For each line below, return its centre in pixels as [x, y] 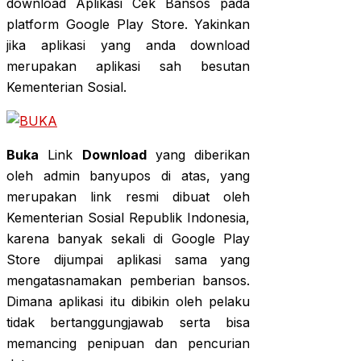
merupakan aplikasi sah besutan [129, 66]
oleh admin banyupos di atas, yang [129, 176]
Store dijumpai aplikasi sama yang [129, 260]
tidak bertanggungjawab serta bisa [129, 323]
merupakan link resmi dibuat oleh [129, 197]
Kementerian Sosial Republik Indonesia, [129, 218]
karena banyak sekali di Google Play [129, 239]
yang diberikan [198, 155]
